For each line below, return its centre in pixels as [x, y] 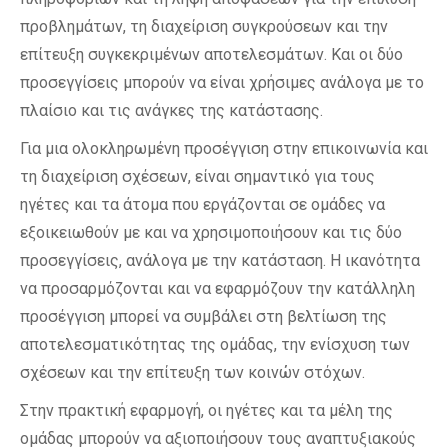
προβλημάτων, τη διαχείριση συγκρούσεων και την [204, 26]
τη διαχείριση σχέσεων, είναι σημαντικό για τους [197, 176]
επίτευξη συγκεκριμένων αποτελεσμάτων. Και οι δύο [211, 54]
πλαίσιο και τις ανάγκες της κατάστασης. [171, 110]
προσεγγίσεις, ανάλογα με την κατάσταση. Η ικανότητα [220, 260]
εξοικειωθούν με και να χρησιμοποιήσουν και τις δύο [211, 232]
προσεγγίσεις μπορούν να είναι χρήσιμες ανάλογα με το [222, 82]
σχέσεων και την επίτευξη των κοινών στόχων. [192, 372]
